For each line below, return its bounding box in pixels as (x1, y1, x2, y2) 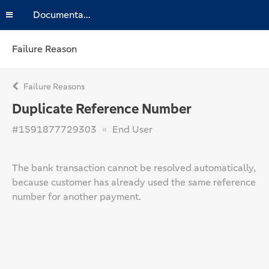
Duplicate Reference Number (12, 100, 192, 118)
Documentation (83, 8, 91, 21)
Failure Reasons (22, 81, 85, 92)
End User (110, 123, 153, 136)
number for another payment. (12, 190, 141, 203)
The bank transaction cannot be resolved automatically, (12, 162, 256, 174)
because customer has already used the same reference (12, 176, 256, 189)
